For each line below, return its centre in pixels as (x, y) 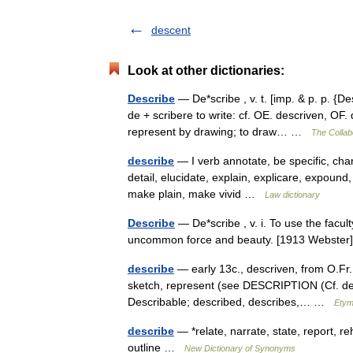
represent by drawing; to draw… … (219, 132)
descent (171, 30)
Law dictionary (292, 195)
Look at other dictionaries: (206, 71)
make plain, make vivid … (196, 194)
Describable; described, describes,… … (231, 302)
